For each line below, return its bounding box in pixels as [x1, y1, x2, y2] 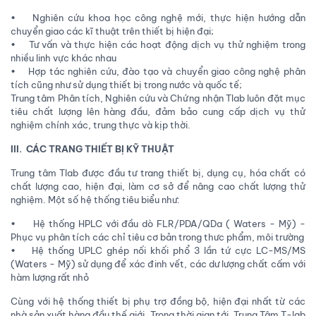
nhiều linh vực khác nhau [11, 51, 116, 63]
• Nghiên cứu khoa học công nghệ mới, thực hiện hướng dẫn [11, 11, 305, 23]
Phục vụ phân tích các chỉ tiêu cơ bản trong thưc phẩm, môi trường [11, 231, 304, 243]
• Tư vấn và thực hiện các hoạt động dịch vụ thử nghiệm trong [11, 38, 305, 50]
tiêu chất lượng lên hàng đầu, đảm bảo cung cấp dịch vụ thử [11, 105, 305, 117]
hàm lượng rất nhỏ [11, 271, 89, 283]
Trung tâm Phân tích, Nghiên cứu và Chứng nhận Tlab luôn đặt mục [11, 92, 305, 104]
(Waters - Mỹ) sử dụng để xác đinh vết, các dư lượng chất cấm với [11, 257, 305, 269]
